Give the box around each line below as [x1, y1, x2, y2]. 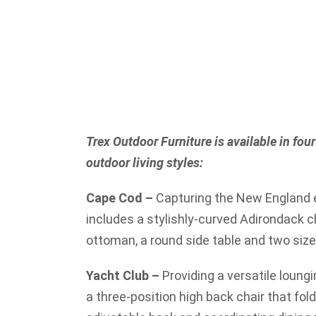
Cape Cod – [86, 190, 156, 205]
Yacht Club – [86, 268, 159, 283]
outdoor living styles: [86, 155, 203, 170]
